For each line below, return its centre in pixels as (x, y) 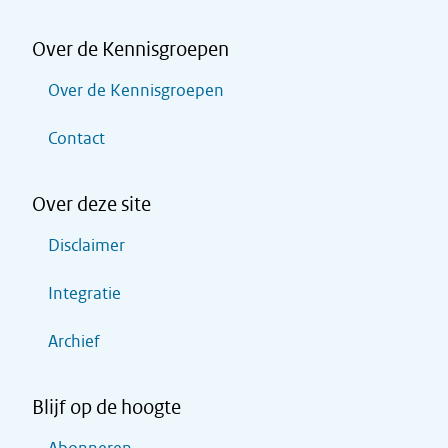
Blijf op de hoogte (106, 407)
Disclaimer (86, 245)
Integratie (84, 293)
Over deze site (91, 204)
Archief (74, 341)
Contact (76, 138)
